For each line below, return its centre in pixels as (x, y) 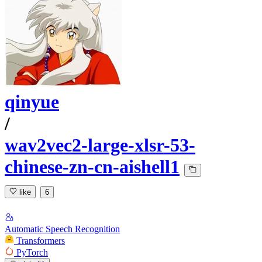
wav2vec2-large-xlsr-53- (100, 145)
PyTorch (32, 252)
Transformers (41, 240)
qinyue (32, 102)
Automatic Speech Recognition (62, 229)
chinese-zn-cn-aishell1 (92, 167)
